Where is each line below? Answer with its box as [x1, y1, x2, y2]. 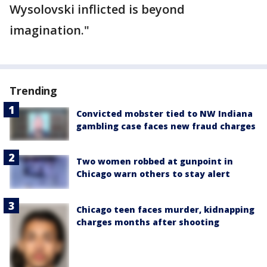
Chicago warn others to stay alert [76, 168, 230, 180]
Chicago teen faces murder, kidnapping [76, 203, 254, 215]
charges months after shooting [76, 216, 219, 228]
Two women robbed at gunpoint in [76, 156, 233, 167]
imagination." [10, 22, 89, 39]
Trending [10, 83, 58, 98]
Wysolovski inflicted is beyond [10, 1, 185, 18]
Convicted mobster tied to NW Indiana [76, 108, 253, 120]
